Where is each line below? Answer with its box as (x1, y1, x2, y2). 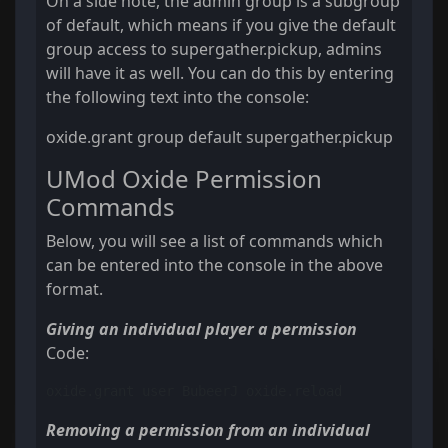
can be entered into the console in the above (46, 254, 383, 277)
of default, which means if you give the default (46, 14, 396, 37)
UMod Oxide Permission (46, 162, 322, 196)
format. (46, 278, 103, 301)
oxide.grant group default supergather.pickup (46, 126, 393, 149)
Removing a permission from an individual (46, 419, 370, 442)
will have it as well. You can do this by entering (46, 62, 394, 85)
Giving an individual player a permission (46, 318, 357, 341)
